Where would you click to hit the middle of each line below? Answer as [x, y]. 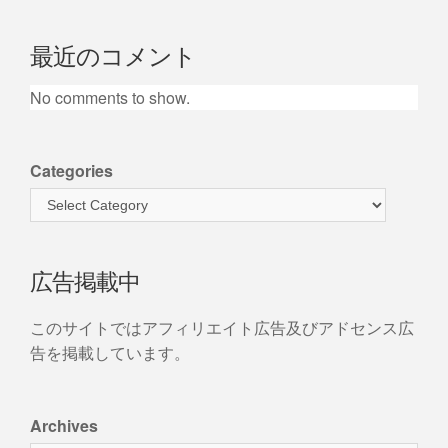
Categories [71, 170]
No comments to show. [110, 97]
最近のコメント [113, 58]
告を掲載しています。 [110, 352]
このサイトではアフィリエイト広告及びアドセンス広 [222, 327]
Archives [64, 425]
